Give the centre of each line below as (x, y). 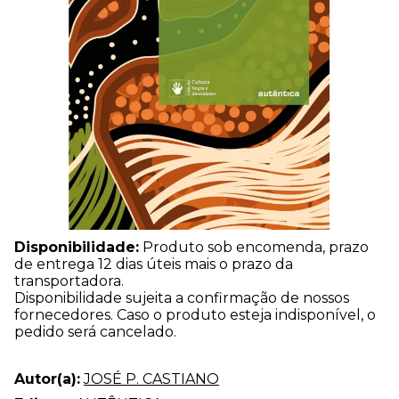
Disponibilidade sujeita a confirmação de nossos (182, 297)
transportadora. (69, 281)
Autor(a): (47, 379)
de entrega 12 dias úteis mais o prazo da (154, 264)
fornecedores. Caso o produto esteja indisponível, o (195, 314)
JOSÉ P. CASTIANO (151, 379)
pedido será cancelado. (95, 331)
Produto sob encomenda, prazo (254, 247)
